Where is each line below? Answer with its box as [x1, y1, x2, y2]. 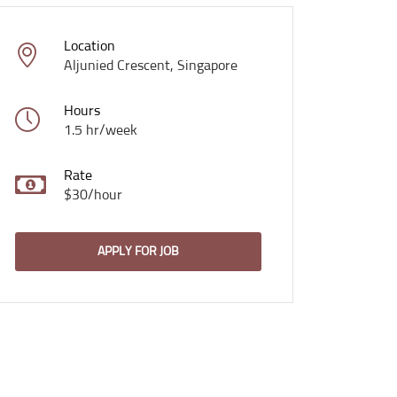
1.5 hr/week [64, 123, 137, 137]
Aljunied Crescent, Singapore [64, 58, 237, 73]
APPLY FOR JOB [97, 245, 179, 258]
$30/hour [64, 188, 122, 202]
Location [64, 39, 115, 53]
